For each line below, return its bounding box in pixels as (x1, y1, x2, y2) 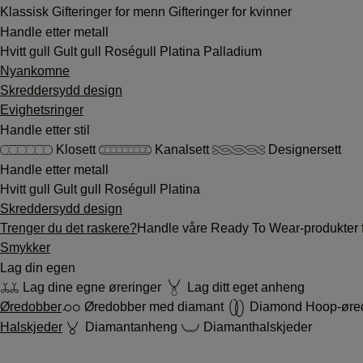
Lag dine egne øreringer (19, 280, 164, 294)
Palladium (203, 44, 262, 58)
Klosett (53, 142, 99, 156)
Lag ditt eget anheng (184, 280, 305, 294)
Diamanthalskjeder (200, 320, 312, 335)
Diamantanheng (82, 320, 181, 335)
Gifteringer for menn (52, 4, 169, 19)
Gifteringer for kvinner (169, 4, 292, 19)
